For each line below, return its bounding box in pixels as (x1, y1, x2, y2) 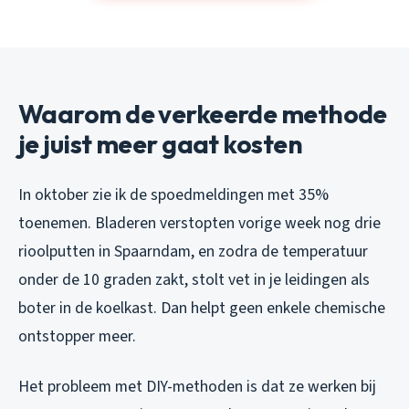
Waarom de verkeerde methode (18, 97, 387, 130)
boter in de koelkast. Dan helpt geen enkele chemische (18, 296, 385, 320)
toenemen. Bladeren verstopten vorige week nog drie (18, 211, 381, 235)
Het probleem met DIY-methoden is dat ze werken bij (18, 374, 376, 398)
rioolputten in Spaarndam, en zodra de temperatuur (18, 239, 368, 263)
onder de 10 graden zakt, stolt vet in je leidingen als (18, 267, 370, 291)
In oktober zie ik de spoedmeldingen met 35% (18, 183, 329, 206)
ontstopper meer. (18, 324, 136, 348)
